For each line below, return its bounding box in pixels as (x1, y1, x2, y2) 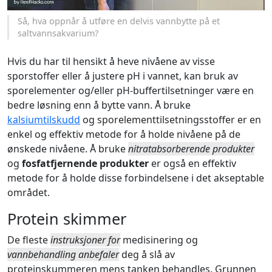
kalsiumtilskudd (7, 112, 80, 126)
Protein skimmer (7, 208, 126, 229)
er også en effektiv (149, 156, 236, 170)
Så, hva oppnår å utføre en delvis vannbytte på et (18, 15, 220, 27)
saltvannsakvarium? (18, 27, 99, 39)
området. (7, 185, 50, 199)
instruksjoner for (50, 233, 120, 246)
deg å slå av (119, 247, 175, 261)
